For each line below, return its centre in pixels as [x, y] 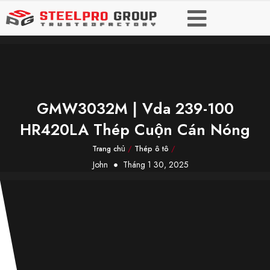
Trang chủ [109, 149]
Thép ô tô [152, 149]
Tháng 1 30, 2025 [156, 165]
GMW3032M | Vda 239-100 [135, 108]
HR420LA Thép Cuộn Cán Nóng [135, 130]
